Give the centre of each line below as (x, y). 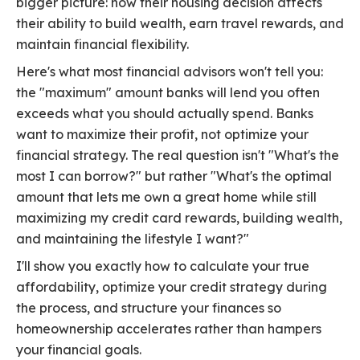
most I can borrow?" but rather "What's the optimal (174, 176)
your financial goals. (79, 350)
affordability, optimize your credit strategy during (172, 287)
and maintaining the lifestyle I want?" (133, 239)
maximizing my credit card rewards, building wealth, (179, 218)
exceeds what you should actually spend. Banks (165, 114)
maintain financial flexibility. (102, 45)
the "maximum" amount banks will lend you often (168, 93)
